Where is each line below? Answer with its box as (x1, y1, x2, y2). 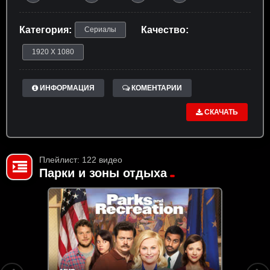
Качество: (141, 25, 189, 36)
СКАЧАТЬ (202, 108, 238, 117)
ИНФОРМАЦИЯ (38, 84, 95, 93)
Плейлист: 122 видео (39, 155, 122, 165)
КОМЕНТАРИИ (130, 84, 182, 93)
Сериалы (84, 25, 116, 34)
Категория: (19, 25, 72, 36)
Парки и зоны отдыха (39, 166, 167, 180)
